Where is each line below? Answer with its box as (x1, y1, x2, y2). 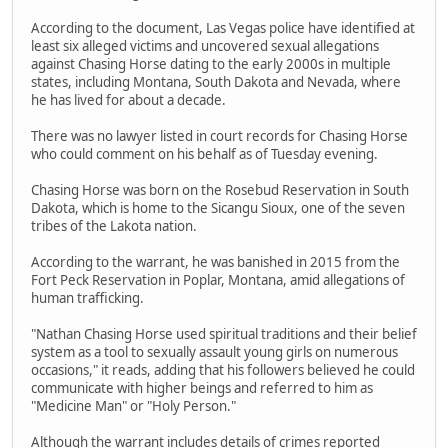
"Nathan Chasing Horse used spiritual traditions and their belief (31, 325, 417, 344)
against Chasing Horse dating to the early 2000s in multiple (31, 55, 391, 74)
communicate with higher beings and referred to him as (31, 379, 373, 398)
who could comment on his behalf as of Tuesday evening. (31, 145, 378, 164)
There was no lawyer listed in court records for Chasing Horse (31, 127, 408, 146)
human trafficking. (31, 289, 144, 308)
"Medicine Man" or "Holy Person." (31, 397, 236, 416)
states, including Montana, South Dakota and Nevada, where (31, 73, 401, 92)
